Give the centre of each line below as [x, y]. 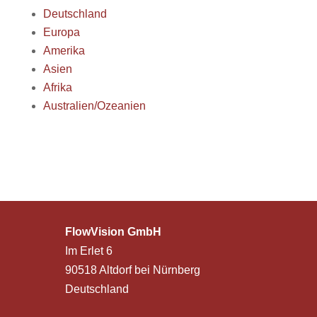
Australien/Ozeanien [94, 106]
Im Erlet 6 [88, 251]
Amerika [64, 51]
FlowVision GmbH [113, 232]
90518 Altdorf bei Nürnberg [132, 270]
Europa [61, 32]
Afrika [57, 87]
